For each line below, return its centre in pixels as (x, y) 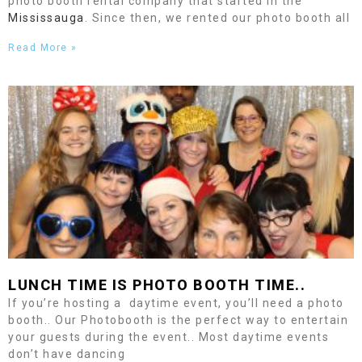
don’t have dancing (67, 354)
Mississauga (46, 18)
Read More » (43, 48)
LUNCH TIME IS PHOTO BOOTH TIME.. (157, 285)
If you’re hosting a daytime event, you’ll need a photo (176, 303)
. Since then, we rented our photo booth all (217, 18)
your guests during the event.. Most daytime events (168, 337)
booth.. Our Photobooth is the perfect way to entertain (178, 320)
